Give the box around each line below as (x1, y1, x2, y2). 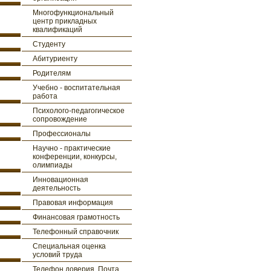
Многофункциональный (33, 8, 114, 17)
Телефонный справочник (33, 227, 119, 236)
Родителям (33, 69, 71, 77)
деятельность (33, 184, 80, 192)
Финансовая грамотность (33, 213, 120, 221)
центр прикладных (33, 17, 97, 25)
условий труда (33, 250, 82, 259)
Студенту (33, 40, 65, 48)
